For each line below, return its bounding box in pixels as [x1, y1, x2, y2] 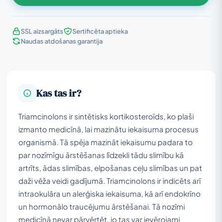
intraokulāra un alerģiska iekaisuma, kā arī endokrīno [18, 188, 201, 198]
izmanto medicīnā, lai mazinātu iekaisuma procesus [18, 124, 199, 134]
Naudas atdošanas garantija [21, 37, 103, 45]
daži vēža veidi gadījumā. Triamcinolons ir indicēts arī [18, 175, 201, 185]
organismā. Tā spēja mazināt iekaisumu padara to [18, 137, 193, 147]
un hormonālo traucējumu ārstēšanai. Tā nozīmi [18, 201, 185, 211]
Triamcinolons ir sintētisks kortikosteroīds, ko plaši [18, 111, 194, 121]
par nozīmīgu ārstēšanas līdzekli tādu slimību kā [18, 150, 184, 160]
